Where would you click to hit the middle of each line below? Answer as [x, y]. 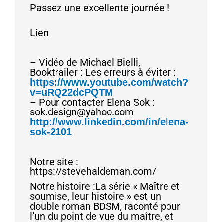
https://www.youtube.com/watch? [109, 83]
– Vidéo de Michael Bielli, [85, 63]
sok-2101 [51, 132]
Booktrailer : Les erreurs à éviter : [103, 73]
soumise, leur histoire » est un [95, 196]
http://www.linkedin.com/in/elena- [109, 122]
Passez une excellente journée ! [100, 8]
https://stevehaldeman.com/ [93, 172]
